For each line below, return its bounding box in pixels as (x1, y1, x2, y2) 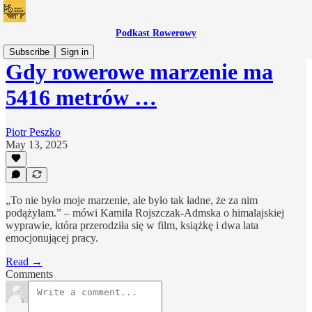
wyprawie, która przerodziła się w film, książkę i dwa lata (6, 219, 258, 231)
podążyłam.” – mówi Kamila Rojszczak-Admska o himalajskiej (6, 207, 284, 219)
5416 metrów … (6, 85, 157, 111)
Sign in (61, 47, 88, 57)
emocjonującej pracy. (6, 232, 98, 244)
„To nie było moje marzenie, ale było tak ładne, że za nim (6, 194, 258, 206)
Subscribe (9, 47, 49, 57)
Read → (6, 256, 42, 267)
